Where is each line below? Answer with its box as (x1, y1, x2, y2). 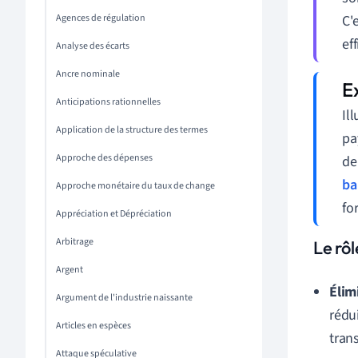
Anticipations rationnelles (56, 95, 161, 109)
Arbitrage (56, 235, 93, 249)
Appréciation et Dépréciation (56, 207, 172, 221)
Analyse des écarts (56, 39, 129, 53)
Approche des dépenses (56, 151, 153, 165)
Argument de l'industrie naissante (56, 291, 193, 304)
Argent (56, 263, 83, 276)
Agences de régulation (56, 11, 145, 25)
